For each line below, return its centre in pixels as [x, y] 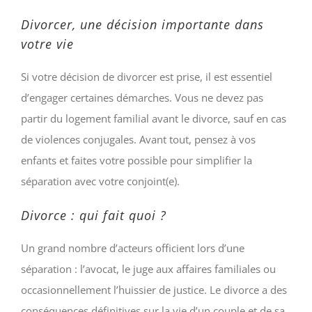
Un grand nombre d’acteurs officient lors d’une [133, 248]
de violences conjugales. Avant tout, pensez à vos [138, 139]
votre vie [47, 44]
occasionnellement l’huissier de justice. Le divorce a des [154, 289]
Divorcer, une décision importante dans [142, 24]
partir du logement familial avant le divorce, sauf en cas [154, 118]
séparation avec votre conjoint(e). [100, 181]
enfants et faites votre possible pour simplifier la [136, 160]
